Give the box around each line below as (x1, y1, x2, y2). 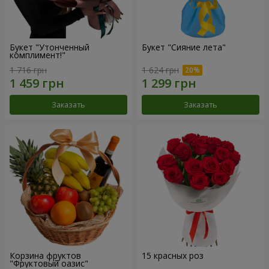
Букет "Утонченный (10, 41, 89, 53)
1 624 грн (142, 64, 179, 76)
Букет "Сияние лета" (142, 41, 226, 53)
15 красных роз (142, 250, 204, 262)
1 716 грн (10, 64, 47, 76)
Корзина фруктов (10, 250, 81, 262)
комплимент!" (10, 49, 65, 61)
